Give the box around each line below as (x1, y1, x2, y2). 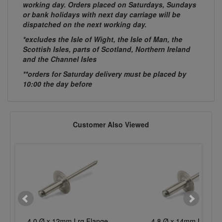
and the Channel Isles (23, 54, 97, 64)
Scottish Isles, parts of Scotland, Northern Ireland (23, 44, 190, 55)
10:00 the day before (23, 79, 92, 89)
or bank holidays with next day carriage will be (23, 9, 180, 20)
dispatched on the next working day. (23, 19, 147, 30)
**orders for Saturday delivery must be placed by (23, 69, 186, 79)
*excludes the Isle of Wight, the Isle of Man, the (23, 34, 182, 45)
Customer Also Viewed (73, 119, 149, 130)
